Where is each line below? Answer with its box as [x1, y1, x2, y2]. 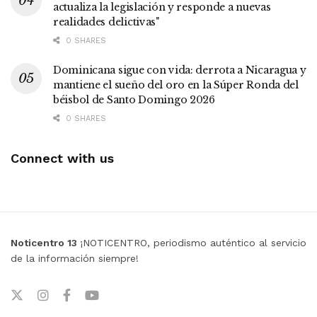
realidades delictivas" [53, 15, 159, 28]
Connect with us [11, 150, 114, 166]
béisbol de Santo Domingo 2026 [53, 93, 215, 106]
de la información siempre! [11, 252, 139, 264]
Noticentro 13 [11, 236, 80, 248]
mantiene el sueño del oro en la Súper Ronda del [53, 78, 299, 91]
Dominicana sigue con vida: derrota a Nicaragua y [53, 63, 306, 76]
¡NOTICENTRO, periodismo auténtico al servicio [80, 236, 306, 248]
